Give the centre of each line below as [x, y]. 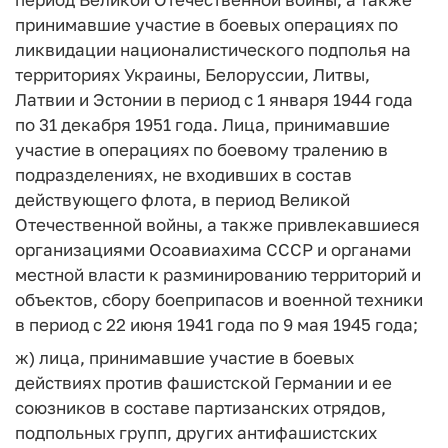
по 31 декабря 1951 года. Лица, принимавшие [202, 124]
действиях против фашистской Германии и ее [203, 382]
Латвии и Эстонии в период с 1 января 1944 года [214, 99]
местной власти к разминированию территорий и [218, 274]
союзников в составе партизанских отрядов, [200, 407]
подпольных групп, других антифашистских [196, 432]
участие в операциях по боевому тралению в [201, 149]
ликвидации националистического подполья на [213, 49]
